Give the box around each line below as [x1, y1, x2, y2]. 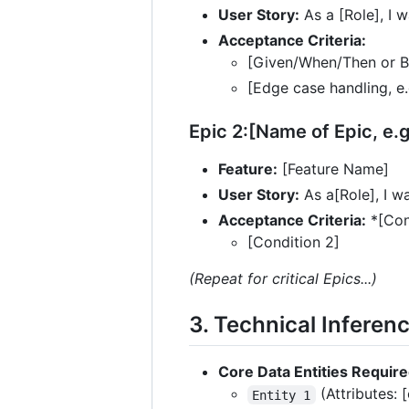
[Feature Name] [278, 160, 389, 179]
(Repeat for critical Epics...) [189, 269, 377, 288]
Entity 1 [252, 387, 311, 403]
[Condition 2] [247, 233, 340, 252]
